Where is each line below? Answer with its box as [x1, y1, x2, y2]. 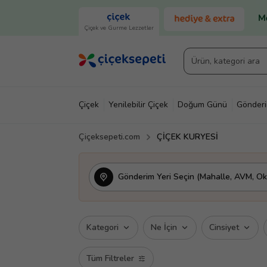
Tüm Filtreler [86, 253, 134, 264]
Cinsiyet [209, 222, 239, 233]
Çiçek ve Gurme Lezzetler [84, 24, 154, 32]
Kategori [86, 222, 119, 233]
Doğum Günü [178, 99, 227, 110]
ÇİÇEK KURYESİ [157, 131, 218, 142]
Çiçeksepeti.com [79, 131, 140, 142]
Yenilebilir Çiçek [108, 99, 168, 110]
